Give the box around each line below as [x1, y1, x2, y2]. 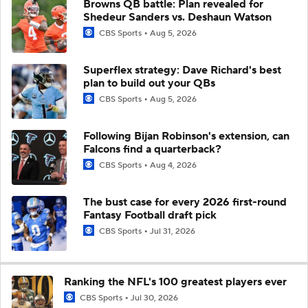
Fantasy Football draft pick [83, 208, 217, 222]
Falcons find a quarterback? [83, 142, 221, 156]
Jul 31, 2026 [150, 225, 195, 236]
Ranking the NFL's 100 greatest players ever [64, 274, 287, 289]
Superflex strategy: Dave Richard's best [83, 63, 281, 77]
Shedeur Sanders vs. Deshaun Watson [83, 10, 272, 24]
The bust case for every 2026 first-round [83, 195, 287, 209]
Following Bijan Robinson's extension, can [83, 129, 289, 143]
